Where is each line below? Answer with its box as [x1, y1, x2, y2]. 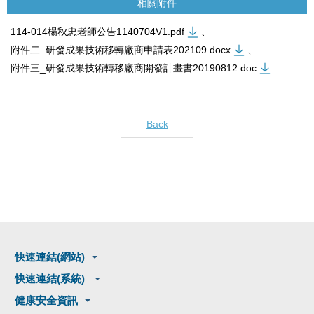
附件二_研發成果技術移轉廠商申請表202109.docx [11, 43, 231, 55]
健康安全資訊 [15, 294, 78, 306]
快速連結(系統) [15, 272, 88, 285]
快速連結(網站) [15, 250, 85, 263]
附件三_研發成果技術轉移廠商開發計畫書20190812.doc [11, 62, 257, 74]
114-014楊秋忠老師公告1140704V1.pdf [11, 25, 184, 37]
